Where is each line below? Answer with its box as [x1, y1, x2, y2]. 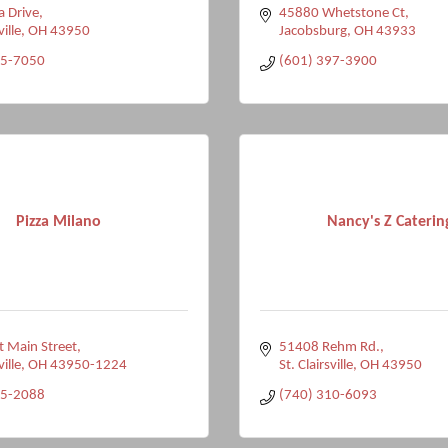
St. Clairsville [278, 358, 353, 373]
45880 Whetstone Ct [278, 6, 405, 21]
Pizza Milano [15, 213, 101, 230]
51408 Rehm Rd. [278, 340, 380, 355]
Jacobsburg [278, 24, 347, 39]
